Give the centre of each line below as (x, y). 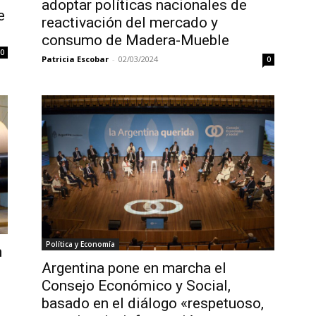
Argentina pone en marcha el (134, 268)
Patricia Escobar (75, 59)
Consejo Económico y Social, (136, 286)
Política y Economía (80, 244)
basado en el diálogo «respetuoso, (152, 304)
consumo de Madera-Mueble (135, 40)
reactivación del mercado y (129, 22)
